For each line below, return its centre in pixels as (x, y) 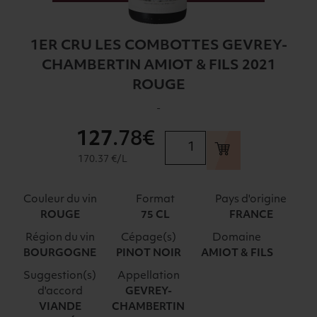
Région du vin (60, 238)
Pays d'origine (251, 200)
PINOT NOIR (148, 253)
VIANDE (60, 307)
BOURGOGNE (60, 253)
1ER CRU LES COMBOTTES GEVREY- (158, 46)
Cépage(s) (148, 238)
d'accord (60, 292)
